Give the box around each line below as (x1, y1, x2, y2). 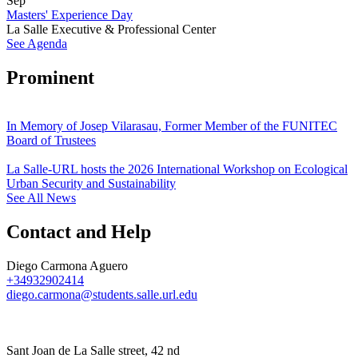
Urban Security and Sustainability (6, 177, 176, 191)
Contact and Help (6, 221, 151, 242)
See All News (6, 191, 76, 205)
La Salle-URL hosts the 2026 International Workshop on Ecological (6, 162, 348, 177)
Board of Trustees (6, 133, 96, 148)
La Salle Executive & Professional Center (6, 22, 216, 37)
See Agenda (6, 37, 67, 51)
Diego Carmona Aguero (6, 258, 128, 272)
